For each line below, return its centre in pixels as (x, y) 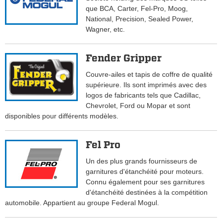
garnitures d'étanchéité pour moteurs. (145, 172)
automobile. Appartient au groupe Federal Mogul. (82, 203)
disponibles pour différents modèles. (62, 116)
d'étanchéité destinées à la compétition (147, 193)
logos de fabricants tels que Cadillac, (143, 95)
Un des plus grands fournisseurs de (142, 161)
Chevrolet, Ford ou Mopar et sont (138, 106)
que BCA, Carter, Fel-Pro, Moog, (137, 9)
